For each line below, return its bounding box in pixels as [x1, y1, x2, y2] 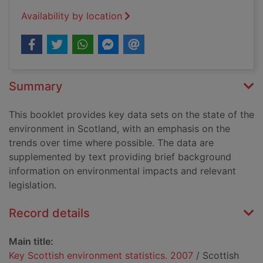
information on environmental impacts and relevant [9, 165, 236, 177]
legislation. [9, 179, 56, 191]
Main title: [9, 235, 53, 248]
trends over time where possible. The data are [9, 137, 214, 149]
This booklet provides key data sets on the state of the [9, 109, 254, 121]
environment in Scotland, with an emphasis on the [9, 123, 230, 135]
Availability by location [21, 10, 122, 22]
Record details [9, 206, 90, 221]
